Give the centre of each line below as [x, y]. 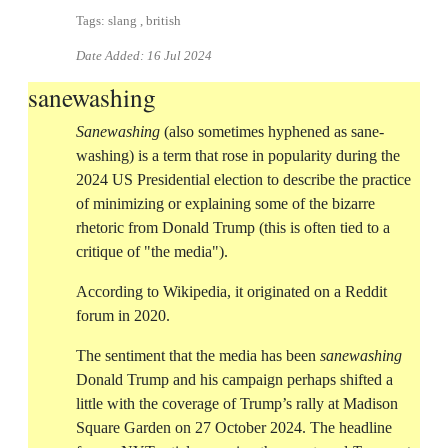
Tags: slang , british [128, 21]
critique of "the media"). [152, 252]
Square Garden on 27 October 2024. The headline [234, 428]
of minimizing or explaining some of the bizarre [225, 204]
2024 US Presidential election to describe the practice [243, 180]
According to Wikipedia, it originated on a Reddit [231, 292]
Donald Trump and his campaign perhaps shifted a [234, 380]
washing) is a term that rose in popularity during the [238, 156]
